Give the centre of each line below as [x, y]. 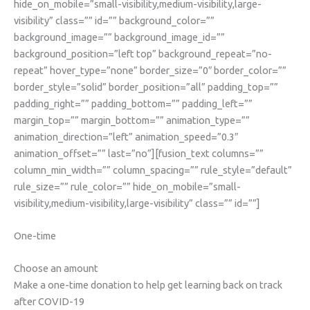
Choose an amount [56, 268]
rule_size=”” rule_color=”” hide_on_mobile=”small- [127, 186]
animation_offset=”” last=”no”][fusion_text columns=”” [139, 153]
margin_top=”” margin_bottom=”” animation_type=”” [132, 120]
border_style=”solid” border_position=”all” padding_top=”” [146, 86]
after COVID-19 [49, 302]
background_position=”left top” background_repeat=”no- [143, 53]
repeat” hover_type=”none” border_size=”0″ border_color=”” [150, 70]
